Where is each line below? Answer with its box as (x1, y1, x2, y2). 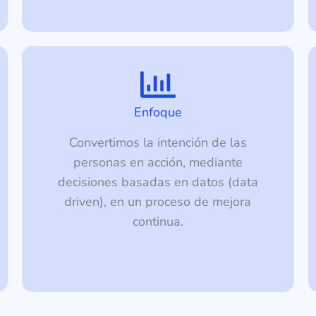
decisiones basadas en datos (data (57, 174, 258, 191)
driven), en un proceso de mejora (64, 193, 252, 211)
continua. (132, 213, 183, 231)
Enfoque (133, 104, 182, 121)
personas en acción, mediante (73, 154, 243, 171)
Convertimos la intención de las (68, 134, 247, 152)
